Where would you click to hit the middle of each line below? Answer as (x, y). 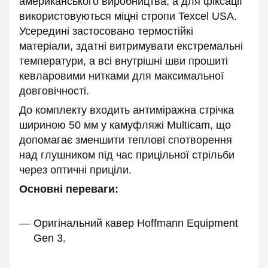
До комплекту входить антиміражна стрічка (127, 110)
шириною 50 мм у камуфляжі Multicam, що (125, 125)
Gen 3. (50, 238)
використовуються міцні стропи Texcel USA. (128, 16)
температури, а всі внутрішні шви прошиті (124, 61)
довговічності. (54, 91)
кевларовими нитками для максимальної (121, 76)
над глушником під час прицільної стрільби (127, 155)
